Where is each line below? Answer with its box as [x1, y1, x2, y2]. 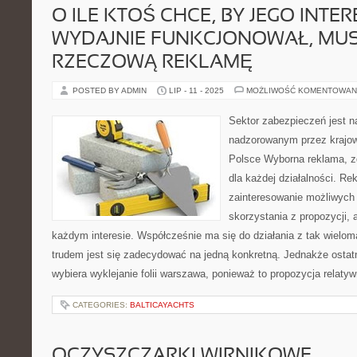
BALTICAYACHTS [130, 300, 194, 309]
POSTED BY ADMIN [73, 86, 149, 95]
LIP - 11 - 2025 [169, 86, 224, 95]
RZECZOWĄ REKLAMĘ [52, 54, 253, 72]
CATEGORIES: [73, 300, 130, 309]
